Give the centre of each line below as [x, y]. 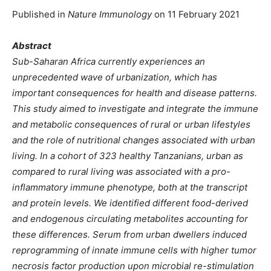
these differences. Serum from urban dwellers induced [129, 234]
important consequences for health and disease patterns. [135, 93]
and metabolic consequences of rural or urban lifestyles [131, 124]
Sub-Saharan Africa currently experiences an [109, 61]
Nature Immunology [110, 14]
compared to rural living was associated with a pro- [121, 171]
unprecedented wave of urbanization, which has [115, 77]
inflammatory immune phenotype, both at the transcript [130, 187]
